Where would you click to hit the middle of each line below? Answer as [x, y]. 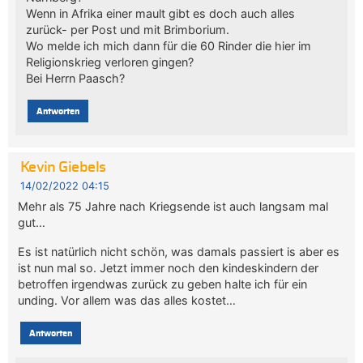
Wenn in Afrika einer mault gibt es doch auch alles [160, 14]
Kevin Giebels [63, 168]
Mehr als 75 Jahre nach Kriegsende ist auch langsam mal [173, 207]
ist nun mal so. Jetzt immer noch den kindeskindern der [169, 268]
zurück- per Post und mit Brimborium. [127, 30]
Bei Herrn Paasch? [75, 79]
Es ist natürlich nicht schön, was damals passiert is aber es [179, 252]
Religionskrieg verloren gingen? [109, 62]
